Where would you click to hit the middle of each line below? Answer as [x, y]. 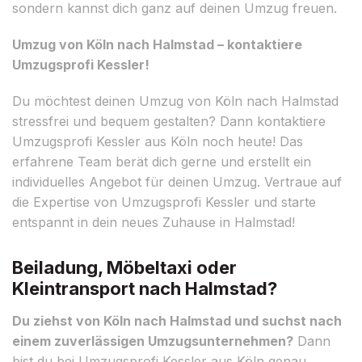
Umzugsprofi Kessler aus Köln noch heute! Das [158, 141]
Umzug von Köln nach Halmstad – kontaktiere [157, 44]
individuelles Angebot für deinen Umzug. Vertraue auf [177, 181]
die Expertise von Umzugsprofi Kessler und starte [164, 202]
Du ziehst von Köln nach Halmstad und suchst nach [177, 320]
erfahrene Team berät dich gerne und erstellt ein [162, 161]
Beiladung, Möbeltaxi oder [124, 267]
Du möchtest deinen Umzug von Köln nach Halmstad [175, 101]
